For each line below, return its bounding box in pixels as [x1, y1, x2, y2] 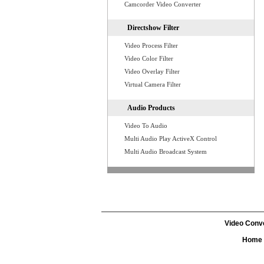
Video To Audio [124, 122, 167, 129]
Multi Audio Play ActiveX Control [124, 135, 217, 142]
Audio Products [127, 104, 175, 112]
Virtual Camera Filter [124, 81, 181, 88]
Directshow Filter [127, 24, 179, 32]
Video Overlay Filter [124, 68, 180, 75]
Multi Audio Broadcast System [124, 148, 207, 155]
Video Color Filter [124, 55, 173, 62]
